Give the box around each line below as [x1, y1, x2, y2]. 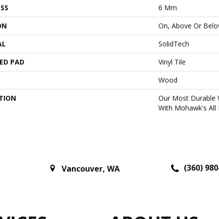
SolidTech [158, 39, 189, 48]
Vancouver [62, 163, 103, 175]
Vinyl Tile [158, 57, 186, 66]
